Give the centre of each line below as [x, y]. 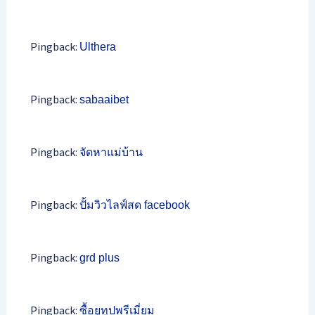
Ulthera [97, 46]
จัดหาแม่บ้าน [111, 152]
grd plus [99, 257]
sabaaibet [104, 99]
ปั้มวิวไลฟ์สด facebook [134, 205]
